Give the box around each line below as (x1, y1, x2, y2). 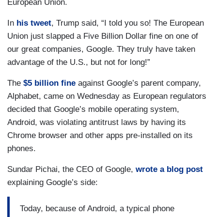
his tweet (16, 18, 51, 28)
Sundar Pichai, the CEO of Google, (7, 165, 136, 174)
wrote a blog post (136, 165, 203, 174)
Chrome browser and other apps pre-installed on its (7, 131, 193, 140)
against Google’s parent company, (76, 78, 201, 88)
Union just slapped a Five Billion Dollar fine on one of (7, 31, 198, 41)
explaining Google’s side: (7, 178, 98, 187)
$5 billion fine (23, 78, 76, 88)
